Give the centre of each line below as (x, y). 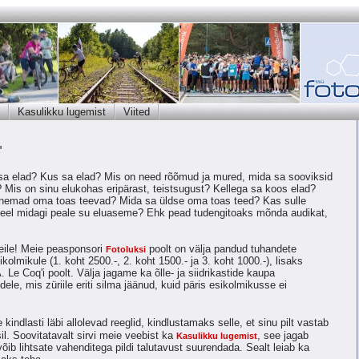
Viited (137, 112)
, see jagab (283, 335)
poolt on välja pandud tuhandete (221, 249)
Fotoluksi (126, 249)
